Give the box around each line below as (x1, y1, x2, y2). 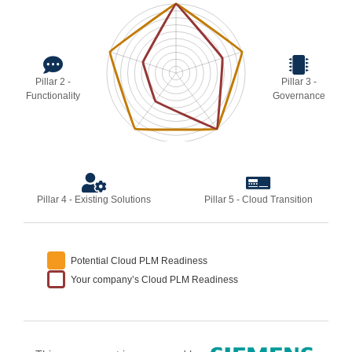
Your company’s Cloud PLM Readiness (71, 274, 238, 285)
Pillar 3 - (281, 76, 317, 87)
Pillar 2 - (35, 76, 71, 87)
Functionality (25, 90, 80, 101)
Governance (273, 90, 326, 101)
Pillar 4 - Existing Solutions (37, 194, 151, 205)
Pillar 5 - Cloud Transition (203, 194, 313, 205)
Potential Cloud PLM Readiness (71, 255, 207, 266)
